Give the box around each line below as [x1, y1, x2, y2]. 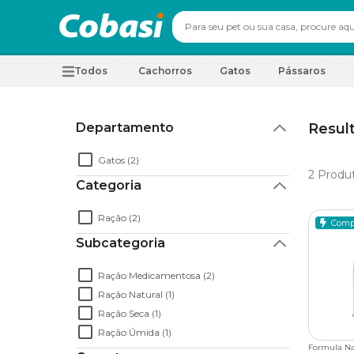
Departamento [76, 120, 174, 135]
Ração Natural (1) [98, 288, 175, 300]
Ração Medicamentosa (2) [98, 269, 215, 281]
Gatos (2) [98, 153, 139, 166]
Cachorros [138, 65, 192, 77]
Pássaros [278, 65, 326, 77]
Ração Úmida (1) [98, 326, 171, 338]
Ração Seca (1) [98, 307, 161, 319]
